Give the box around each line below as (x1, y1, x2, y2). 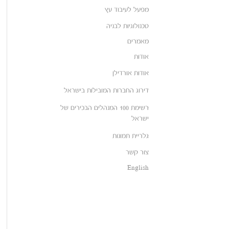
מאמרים (127, 38, 149, 45)
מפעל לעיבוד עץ (105, 6, 149, 13)
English (127, 164, 149, 171)
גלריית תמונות (112, 132, 149, 140)
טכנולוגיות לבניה (106, 22, 149, 30)
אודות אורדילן (112, 70, 149, 77)
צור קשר (126, 149, 149, 156)
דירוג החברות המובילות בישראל (64, 87, 149, 94)
